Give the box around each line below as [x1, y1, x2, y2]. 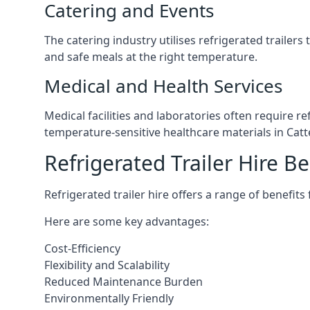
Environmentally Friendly [44, 291, 174, 306]
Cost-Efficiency [44, 241, 120, 256]
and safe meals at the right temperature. [44, 49, 257, 64]
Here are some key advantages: [44, 214, 209, 229]
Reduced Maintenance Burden [44, 274, 203, 289]
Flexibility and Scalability [44, 257, 170, 273]
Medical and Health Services [44, 73, 282, 98]
